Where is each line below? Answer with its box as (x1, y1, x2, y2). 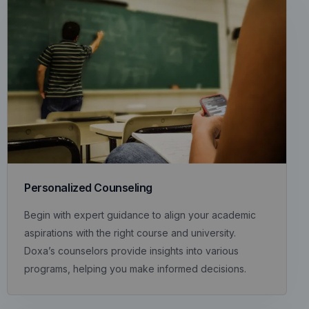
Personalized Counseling (24, 180, 153, 195)
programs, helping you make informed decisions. (24, 262, 246, 275)
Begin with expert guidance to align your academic (24, 208, 256, 221)
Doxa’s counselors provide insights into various (24, 244, 239, 257)
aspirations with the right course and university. (24, 226, 236, 239)
